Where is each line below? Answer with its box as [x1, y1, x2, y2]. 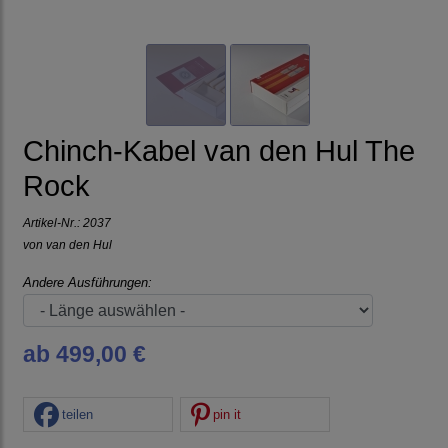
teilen [62, 407, 93, 422]
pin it [213, 407, 242, 422]
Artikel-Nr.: [23, 216, 83, 230]
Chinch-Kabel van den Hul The [23, 135, 415, 168]
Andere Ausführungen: [23, 275, 152, 291]
